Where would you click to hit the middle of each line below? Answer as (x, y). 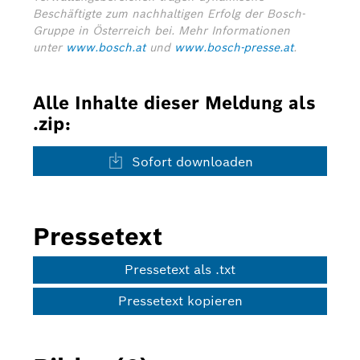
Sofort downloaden (190, 162)
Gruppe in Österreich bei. (106, 31)
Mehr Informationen (234, 31)
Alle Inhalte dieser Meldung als (174, 103)
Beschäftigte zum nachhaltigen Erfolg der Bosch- (169, 14)
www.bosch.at (106, 47)
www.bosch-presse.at (234, 47)
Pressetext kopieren (180, 301)
